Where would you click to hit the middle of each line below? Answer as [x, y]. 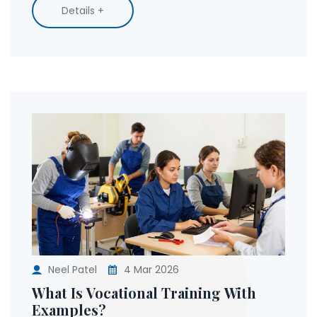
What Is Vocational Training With [144, 293]
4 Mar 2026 [150, 270]
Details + [83, 10]
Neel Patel [73, 270]
